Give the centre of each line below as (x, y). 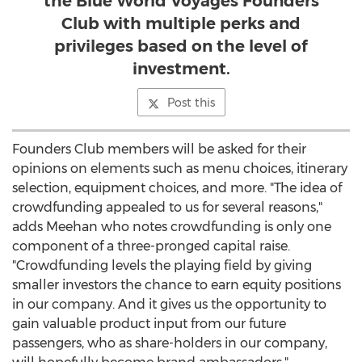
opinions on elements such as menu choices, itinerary (180, 168)
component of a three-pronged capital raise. (151, 246)
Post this (191, 103)
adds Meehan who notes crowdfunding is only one (172, 227)
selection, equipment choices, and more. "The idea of (177, 188)
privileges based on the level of (181, 46)
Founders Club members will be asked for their (159, 149)
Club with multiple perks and (181, 23)
